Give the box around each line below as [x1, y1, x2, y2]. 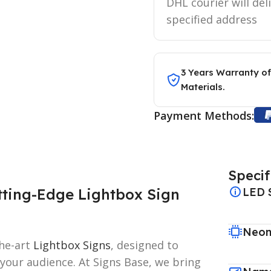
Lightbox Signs [33, 237, 111, 252]
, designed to [111, 237, 178, 252]
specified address [166, 11, 257, 27]
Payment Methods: [153, 108, 254, 123]
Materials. [180, 80, 225, 93]
